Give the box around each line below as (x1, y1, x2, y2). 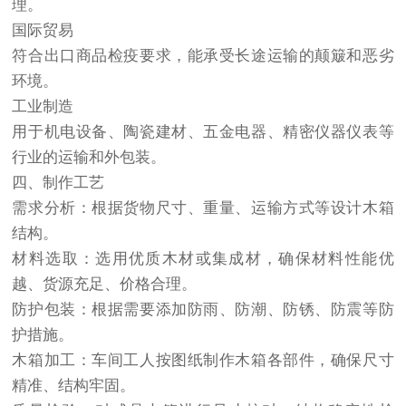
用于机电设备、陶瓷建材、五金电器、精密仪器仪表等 (12, 123, 394, 140)
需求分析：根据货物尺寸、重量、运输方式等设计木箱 (12, 199, 394, 217)
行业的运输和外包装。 (12, 149, 167, 166)
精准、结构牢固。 (12, 377, 136, 394)
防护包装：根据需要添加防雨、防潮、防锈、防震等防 (12, 301, 394, 318)
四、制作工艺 (12, 174, 105, 191)
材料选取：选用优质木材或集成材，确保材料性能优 (12, 250, 394, 267)
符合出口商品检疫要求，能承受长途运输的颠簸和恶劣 (12, 47, 394, 64)
